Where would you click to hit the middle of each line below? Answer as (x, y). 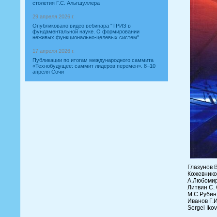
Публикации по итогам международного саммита (93, 60)
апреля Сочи (48, 72)
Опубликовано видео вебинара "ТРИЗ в (82, 26)
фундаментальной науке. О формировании (86, 31)
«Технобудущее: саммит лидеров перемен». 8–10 (94, 66)
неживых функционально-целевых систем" (86, 37)
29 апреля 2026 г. (54, 16)
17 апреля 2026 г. (54, 51)
